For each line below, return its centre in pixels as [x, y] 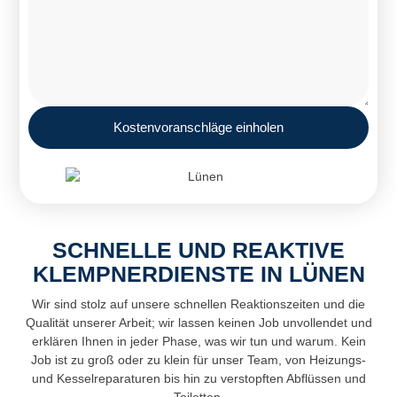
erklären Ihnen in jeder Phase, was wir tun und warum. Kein [198, 341]
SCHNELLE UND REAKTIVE [198, 249]
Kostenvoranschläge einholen [198, 127]
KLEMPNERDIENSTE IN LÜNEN [198, 273]
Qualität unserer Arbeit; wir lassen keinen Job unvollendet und [198, 322]
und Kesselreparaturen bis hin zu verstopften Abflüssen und [198, 378]
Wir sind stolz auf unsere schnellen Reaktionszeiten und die [198, 304]
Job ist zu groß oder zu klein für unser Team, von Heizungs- [198, 359]
